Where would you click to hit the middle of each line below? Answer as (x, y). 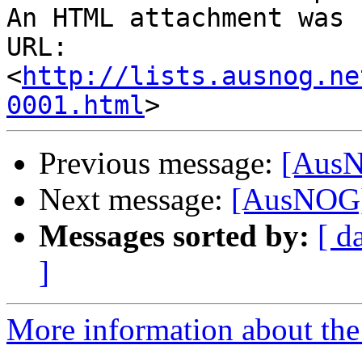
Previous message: (160, 163)
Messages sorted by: (174, 236)
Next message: (135, 200)
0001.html (76, 105)
